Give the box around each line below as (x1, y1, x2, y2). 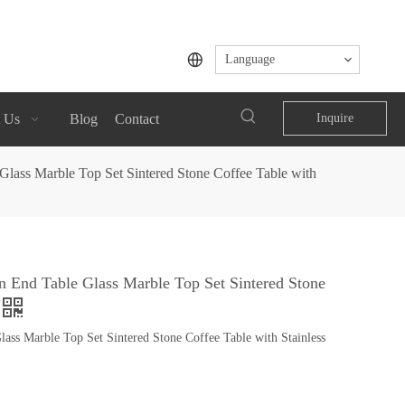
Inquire (316, 110, 353, 125)
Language (224, 52, 275, 66)
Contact (114, 110, 159, 127)
